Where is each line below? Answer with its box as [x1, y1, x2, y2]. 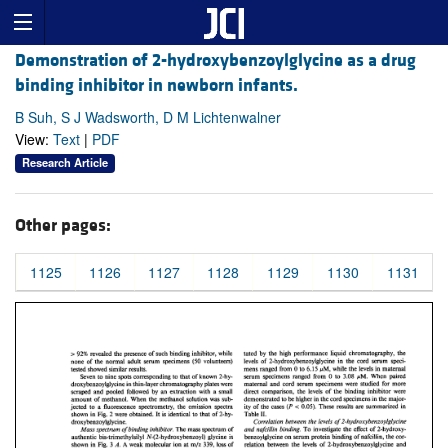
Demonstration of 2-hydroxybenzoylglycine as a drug [15, 49, 416, 73]
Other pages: [15, 213, 111, 237]
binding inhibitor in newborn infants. [15, 74, 298, 98]
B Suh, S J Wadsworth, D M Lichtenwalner [15, 107, 281, 128]
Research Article [22, 154, 108, 171]
